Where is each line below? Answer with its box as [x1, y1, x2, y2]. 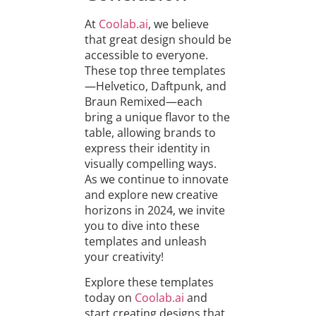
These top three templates [84, 62, 226, 78]
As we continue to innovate [84, 171, 229, 187]
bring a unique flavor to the [84, 109, 230, 125]
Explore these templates [84, 274, 214, 291]
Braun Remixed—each [84, 93, 202, 109]
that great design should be [84, 31, 231, 47]
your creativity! [84, 248, 164, 265]
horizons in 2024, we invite [84, 202, 225, 218]
